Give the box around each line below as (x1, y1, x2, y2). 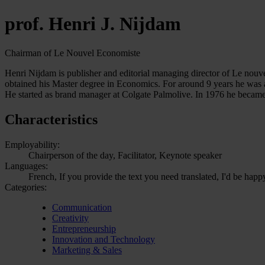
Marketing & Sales (52, 244, 122, 255)
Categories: (5, 182, 47, 192)
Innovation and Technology (52, 234, 155, 244)
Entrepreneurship (52, 223, 116, 234)
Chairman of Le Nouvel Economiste (5, 47, 140, 58)
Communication (52, 202, 112, 212)
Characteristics (5, 111, 98, 127)
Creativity (52, 212, 89, 223)
